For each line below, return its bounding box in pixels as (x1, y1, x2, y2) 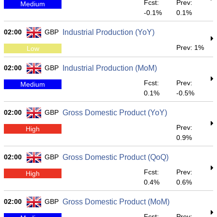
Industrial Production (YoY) (62, 28, 155, 36)
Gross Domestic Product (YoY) (62, 108, 167, 117)
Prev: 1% (176, 44, 204, 51)
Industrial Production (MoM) (62, 64, 157, 72)
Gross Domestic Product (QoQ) (62, 153, 169, 161)
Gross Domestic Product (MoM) (62, 198, 170, 206)
